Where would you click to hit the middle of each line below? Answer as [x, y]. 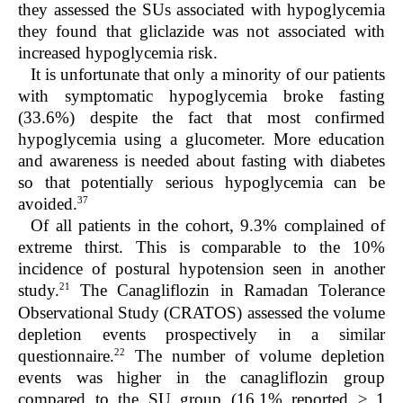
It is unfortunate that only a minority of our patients [208, 74]
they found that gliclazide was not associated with [201, 31]
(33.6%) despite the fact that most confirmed [201, 117]
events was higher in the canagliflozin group [201, 378]
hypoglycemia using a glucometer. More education [201, 139]
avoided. [48, 204]
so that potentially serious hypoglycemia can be [201, 182]
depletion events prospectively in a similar [201, 334]
